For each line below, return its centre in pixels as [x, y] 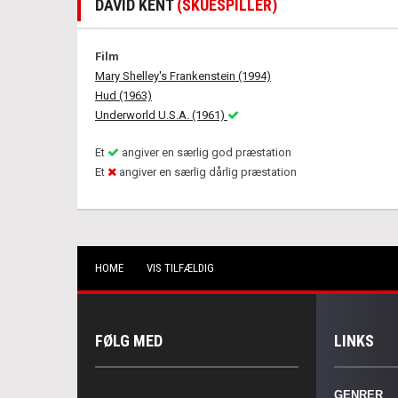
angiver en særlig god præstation [205, 152]
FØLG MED [129, 341]
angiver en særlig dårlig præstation [207, 172]
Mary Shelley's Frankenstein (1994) [183, 76]
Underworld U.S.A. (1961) [161, 115]
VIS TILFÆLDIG [180, 268]
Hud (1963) [123, 96]
